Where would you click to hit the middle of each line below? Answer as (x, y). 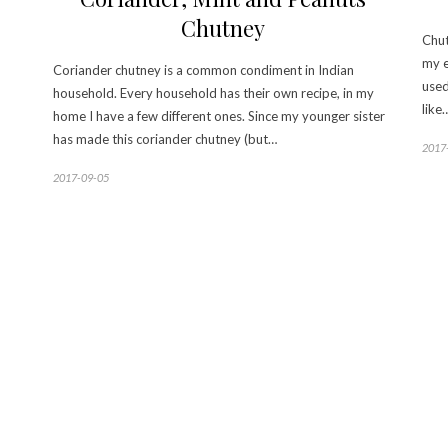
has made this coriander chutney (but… (165, 139)
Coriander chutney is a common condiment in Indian (203, 70)
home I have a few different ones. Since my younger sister (219, 116)
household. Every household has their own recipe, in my (213, 93)
